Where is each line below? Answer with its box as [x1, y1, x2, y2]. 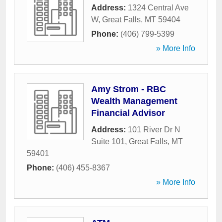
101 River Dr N [128, 125, 180, 134]
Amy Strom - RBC [91, 84, 166, 94]
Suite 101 [91, 137, 125, 146]
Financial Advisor [91, 108, 165, 118]
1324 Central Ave [128, 3, 189, 12]
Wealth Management [91, 96, 177, 106]
